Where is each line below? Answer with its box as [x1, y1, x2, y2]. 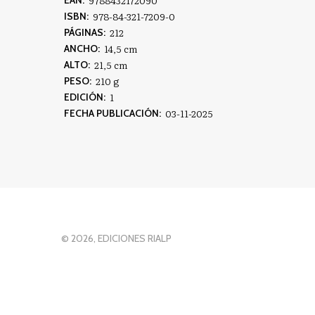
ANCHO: [64, 42, 100, 56]
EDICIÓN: [64, 91, 105, 104]
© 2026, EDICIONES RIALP [61, 232, 172, 245]
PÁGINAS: [64, 26, 105, 39]
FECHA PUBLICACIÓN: [64, 107, 161, 120]
